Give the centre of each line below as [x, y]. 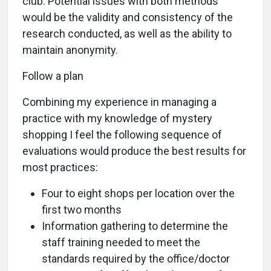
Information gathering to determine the [135, 226]
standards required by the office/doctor [136, 259]
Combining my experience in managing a [119, 102]
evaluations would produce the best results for [134, 151]
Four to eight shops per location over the [138, 193]
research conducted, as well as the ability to [127, 34]
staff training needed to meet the [121, 242]
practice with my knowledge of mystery [117, 118]
